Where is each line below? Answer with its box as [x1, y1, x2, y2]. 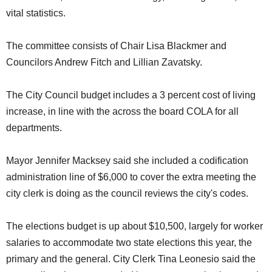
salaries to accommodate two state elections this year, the [6, 237, 252, 248]
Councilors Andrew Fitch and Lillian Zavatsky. [6, 56, 205, 67]
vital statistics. [6, 7, 66, 18]
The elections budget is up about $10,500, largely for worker [6, 220, 263, 231]
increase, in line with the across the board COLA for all [6, 106, 239, 117]
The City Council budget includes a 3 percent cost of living [6, 89, 256, 100]
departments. [6, 122, 62, 133]
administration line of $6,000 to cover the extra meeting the [6, 171, 256, 182]
